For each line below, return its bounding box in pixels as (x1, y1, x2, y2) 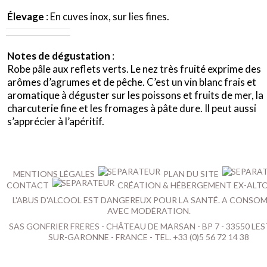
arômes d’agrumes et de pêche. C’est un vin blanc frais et (7, 76, 256, 89)
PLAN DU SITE (163, 168, 219, 179)
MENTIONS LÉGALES (13, 168, 95, 179)
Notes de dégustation (7, 49, 110, 63)
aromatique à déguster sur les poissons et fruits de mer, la (7, 89, 263, 102)
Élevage (7, 10, 44, 23)
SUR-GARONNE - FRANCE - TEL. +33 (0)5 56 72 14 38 (48, 232, 250, 243)
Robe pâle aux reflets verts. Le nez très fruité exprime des (7, 63, 261, 76)
